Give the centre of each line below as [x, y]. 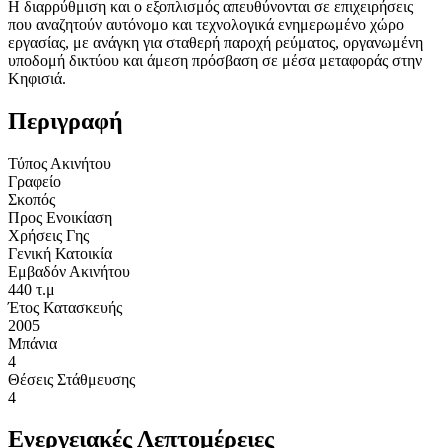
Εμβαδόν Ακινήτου [69, 271]
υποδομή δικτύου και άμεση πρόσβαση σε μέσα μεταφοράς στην [215, 60]
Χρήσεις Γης [48, 235]
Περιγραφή [65, 120]
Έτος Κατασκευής [65, 307]
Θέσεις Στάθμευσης [71, 379]
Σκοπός [31, 199]
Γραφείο [34, 181]
